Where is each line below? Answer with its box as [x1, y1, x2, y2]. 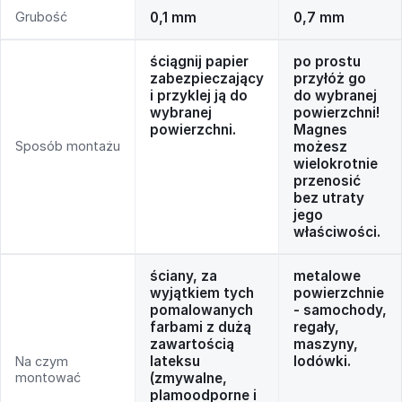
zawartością [150, 335, 234, 353]
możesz [293, 137, 347, 155]
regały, [293, 318, 339, 336]
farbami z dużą [150, 318, 251, 336]
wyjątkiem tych [150, 284, 254, 301]
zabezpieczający [150, 69, 264, 87]
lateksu [150, 352, 200, 370]
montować [15, 369, 81, 385]
